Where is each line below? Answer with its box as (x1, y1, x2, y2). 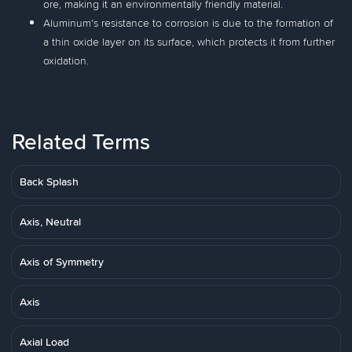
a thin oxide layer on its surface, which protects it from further (43, 34, 335, 49)
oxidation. (43, 53, 89, 68)
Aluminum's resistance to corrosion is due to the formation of (43, 15, 333, 31)
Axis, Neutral (20, 214, 81, 229)
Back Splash (20, 174, 79, 189)
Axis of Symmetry (20, 254, 104, 269)
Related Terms (12, 126, 150, 157)
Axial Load (20, 334, 69, 350)
